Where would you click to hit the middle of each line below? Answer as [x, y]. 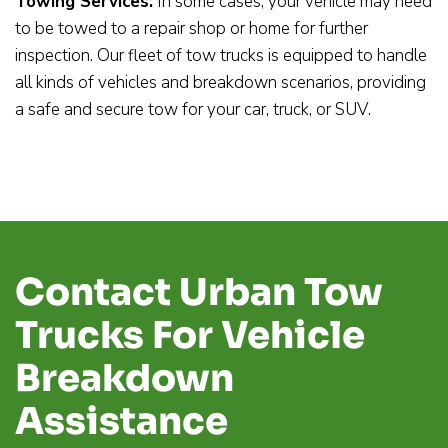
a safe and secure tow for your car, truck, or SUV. [193, 109]
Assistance [121, 421]
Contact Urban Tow [199, 292]
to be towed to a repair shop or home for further [191, 28]
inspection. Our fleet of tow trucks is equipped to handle [221, 55]
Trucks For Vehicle [190, 335]
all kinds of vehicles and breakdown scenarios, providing [220, 82]
